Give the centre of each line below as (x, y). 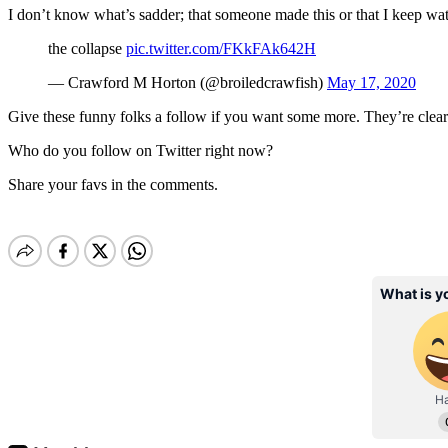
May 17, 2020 (371, 83)
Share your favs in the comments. (113, 185)
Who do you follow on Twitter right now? (140, 151)
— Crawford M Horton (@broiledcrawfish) (187, 83)
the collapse (87, 49)
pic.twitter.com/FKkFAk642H (221, 49)
